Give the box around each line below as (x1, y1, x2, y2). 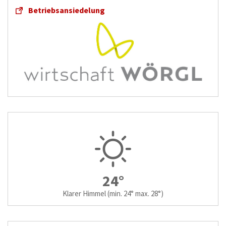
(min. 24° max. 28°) (107, 189, 163, 199)
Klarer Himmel (63, 189, 106, 199)
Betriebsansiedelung (28, 5, 105, 15)
